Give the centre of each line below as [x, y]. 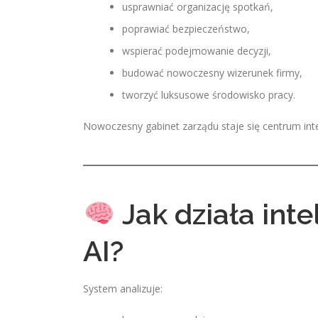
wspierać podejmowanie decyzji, [197, 51]
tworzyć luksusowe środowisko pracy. [209, 95]
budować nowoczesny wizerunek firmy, [212, 73]
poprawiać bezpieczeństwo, [186, 29]
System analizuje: [123, 289]
